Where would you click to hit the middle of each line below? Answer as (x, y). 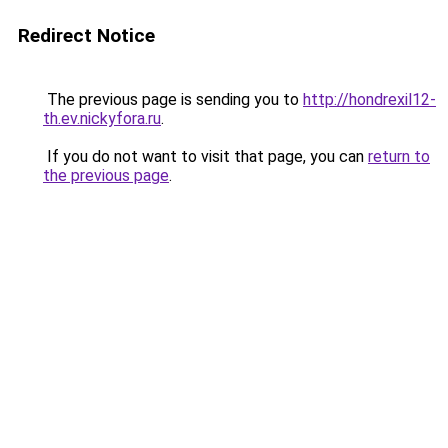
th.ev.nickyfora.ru (102, 118)
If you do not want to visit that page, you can (205, 156)
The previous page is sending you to (173, 99)
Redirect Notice (86, 35)
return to (399, 156)
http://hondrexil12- (369, 99)
